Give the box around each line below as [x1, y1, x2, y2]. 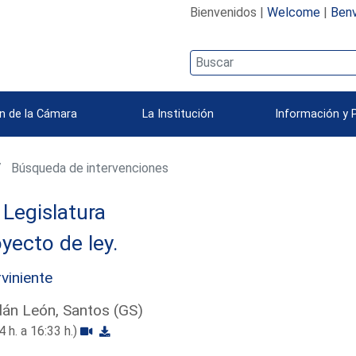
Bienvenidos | [189, 4, 267, 20]
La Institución [142, 106, 214, 121]
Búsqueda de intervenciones [8, 160, 169, 176]
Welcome [266, 4, 320, 20]
